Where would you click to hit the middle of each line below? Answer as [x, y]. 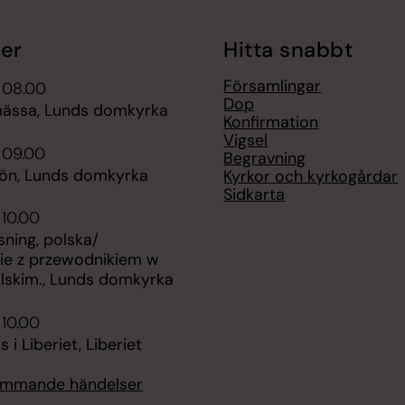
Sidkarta [254, 195]
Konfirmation [271, 122]
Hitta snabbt [288, 49]
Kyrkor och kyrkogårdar [311, 177]
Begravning [265, 159]
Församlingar [273, 86]
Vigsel [246, 141]
